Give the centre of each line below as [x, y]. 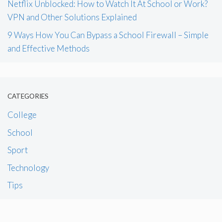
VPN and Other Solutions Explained [72, 17]
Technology [28, 167]
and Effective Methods [49, 48]
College [22, 115]
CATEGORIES [28, 96]
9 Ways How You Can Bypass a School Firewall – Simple [108, 35]
